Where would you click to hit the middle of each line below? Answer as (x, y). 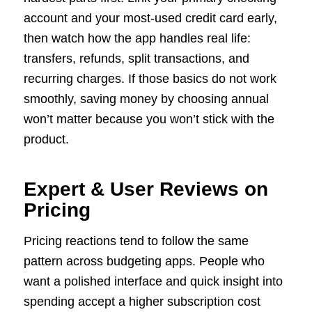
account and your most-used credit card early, (150, 18)
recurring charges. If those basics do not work (150, 78)
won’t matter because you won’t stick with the (149, 119)
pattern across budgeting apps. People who (144, 262)
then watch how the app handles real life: (137, 38)
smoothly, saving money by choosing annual (146, 99)
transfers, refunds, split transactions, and (136, 58)
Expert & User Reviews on (146, 189)
